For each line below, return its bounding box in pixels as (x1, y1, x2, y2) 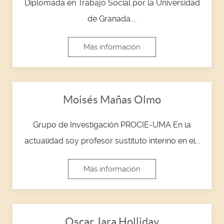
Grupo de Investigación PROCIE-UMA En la (33, 119, 191, 129)
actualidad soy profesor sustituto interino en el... (24, 135, 200, 145)
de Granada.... (87, 13, 136, 23)
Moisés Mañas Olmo (63, 93, 161, 105)
